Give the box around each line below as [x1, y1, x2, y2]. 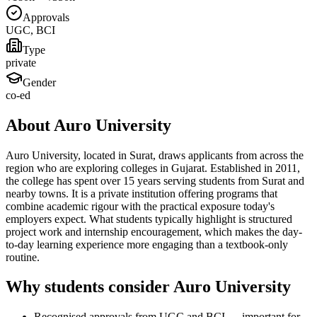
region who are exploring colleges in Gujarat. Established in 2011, [6, 161, 300, 174]
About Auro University [6, 115, 171, 134]
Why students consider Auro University [6, 277, 291, 296]
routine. [6, 250, 40, 263]
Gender [23, 76, 56, 88]
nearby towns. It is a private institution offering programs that [6, 187, 277, 200]
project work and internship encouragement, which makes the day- [6, 225, 302, 238]
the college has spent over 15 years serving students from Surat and [6, 174, 304, 187]
